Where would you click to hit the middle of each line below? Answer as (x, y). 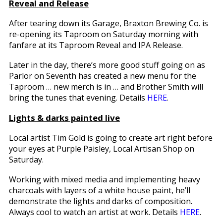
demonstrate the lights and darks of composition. (100, 201)
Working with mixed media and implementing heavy (104, 179)
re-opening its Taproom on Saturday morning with (103, 34)
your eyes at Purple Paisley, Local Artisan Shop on (101, 148)
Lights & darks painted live (64, 117)
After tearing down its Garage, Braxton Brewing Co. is (108, 23)
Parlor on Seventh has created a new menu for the (102, 76)
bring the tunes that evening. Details (78, 97)
